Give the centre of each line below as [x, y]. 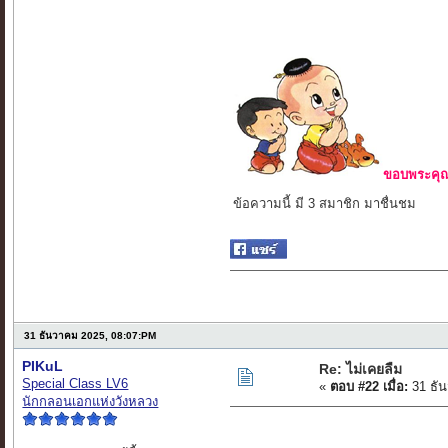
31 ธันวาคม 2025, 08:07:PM [90, 336]
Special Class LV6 [75, 384]
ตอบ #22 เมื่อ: [369, 387]
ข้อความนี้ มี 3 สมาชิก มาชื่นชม [325, 204]
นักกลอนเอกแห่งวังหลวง [90, 402]
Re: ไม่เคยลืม [361, 369]
